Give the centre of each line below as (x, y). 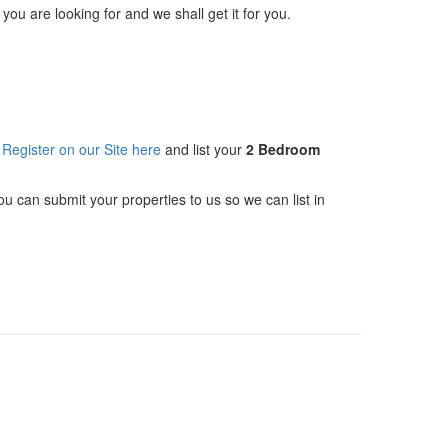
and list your (203, 149)
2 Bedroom (283, 149)
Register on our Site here (81, 149)
